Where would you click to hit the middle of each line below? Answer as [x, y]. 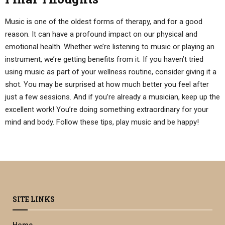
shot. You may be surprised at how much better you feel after [107, 84]
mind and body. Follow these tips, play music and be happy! [102, 122]
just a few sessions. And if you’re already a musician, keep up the [113, 97]
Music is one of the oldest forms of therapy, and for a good [104, 21]
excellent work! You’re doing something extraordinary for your [107, 109]
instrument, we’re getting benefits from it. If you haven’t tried [104, 59]
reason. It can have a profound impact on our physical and [101, 34]
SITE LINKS [34, 199]
